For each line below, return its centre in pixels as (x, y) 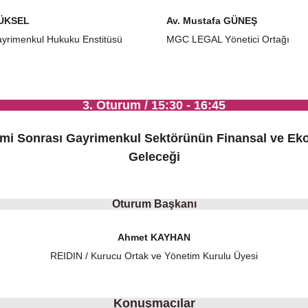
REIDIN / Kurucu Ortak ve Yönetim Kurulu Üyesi (154, 256)
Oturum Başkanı (154, 204)
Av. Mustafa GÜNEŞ (212, 21)
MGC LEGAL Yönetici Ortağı (228, 39)
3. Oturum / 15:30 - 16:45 (154, 105)
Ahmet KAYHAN (154, 237)
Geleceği (154, 157)
